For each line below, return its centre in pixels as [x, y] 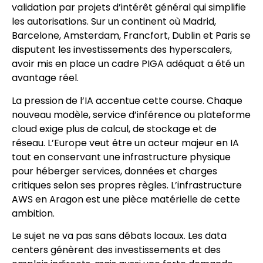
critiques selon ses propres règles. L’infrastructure [127, 185]
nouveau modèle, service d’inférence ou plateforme [131, 114]
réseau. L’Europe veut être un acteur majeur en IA [125, 143]
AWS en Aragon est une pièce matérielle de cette [126, 199]
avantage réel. [45, 78]
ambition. [33, 213]
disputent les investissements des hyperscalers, [122, 50]
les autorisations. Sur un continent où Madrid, [114, 22]
